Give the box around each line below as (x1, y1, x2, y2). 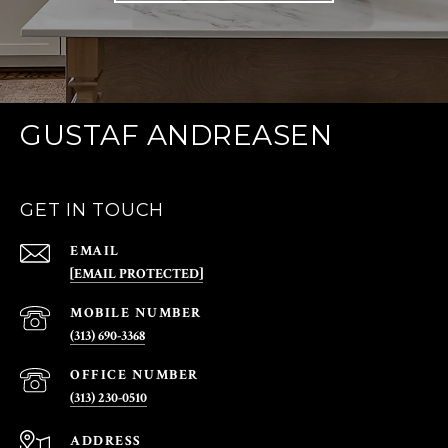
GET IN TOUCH (20, 199, 164, 222)
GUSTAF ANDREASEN (20, 118, 332, 153)
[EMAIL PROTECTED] (70, 265, 203, 284)
